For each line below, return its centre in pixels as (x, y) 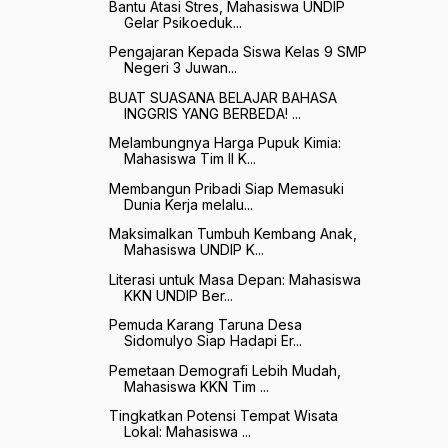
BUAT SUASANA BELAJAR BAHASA (222, 97)
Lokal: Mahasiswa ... (187, 432)
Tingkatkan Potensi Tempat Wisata (223, 416)
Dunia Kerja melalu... (188, 204)
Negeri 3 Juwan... (180, 68)
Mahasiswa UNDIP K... (193, 250)
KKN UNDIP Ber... (178, 295)
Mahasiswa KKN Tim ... (196, 386)
